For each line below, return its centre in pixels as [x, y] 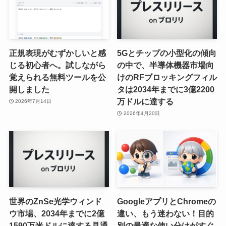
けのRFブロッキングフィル [167, 77]
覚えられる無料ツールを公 [57, 77]
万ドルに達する [146, 101]
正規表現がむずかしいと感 [57, 53]
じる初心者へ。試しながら [57, 65]
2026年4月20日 [142, 114]
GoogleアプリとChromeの [167, 202]
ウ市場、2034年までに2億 [56, 214]
